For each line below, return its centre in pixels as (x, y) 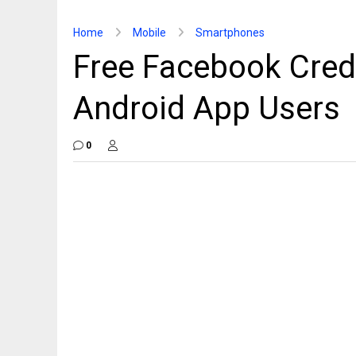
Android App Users (207, 108)
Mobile (149, 33)
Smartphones (230, 33)
